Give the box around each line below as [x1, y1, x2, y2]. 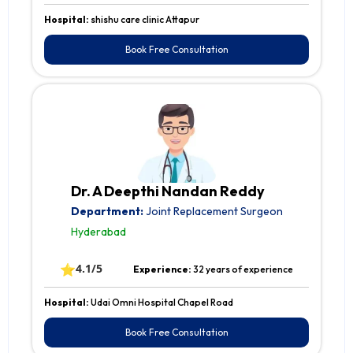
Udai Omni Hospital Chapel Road [91, 296, 233, 309]
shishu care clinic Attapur [91, 13, 199, 26]
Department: [70, 204, 143, 219]
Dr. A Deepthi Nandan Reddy [70, 182, 265, 201]
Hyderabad [70, 225, 126, 240]
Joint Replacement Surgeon [143, 204, 283, 219]
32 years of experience [193, 263, 294, 276]
